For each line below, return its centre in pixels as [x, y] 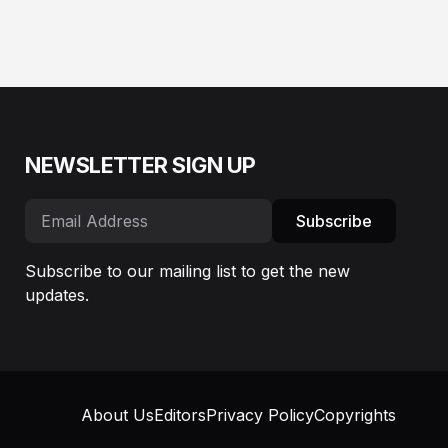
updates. [57, 295]
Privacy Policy [260, 415]
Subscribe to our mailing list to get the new [188, 271]
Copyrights [355, 415]
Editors [180, 415]
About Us [117, 415]
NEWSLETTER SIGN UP [140, 165]
